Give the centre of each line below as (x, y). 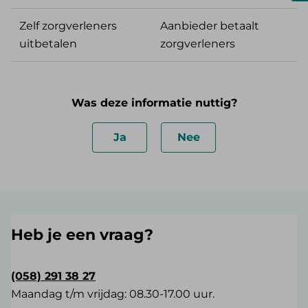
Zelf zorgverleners (68, 26)
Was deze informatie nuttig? (154, 103)
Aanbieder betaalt (210, 26)
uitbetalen (48, 44)
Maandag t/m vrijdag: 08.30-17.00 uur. (115, 294)
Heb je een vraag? (82, 235)
